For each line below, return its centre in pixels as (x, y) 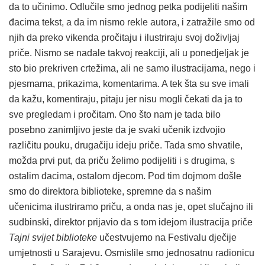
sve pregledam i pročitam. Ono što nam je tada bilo (115, 115)
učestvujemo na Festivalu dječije (167, 238)
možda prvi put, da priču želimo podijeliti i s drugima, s (122, 161)
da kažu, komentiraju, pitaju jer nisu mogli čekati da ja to (126, 99)
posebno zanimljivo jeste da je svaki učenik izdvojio (117, 130)
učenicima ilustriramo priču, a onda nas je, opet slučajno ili (131, 207)
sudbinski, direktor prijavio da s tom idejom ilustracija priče (131, 222)
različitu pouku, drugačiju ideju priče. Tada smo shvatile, (126, 146)
